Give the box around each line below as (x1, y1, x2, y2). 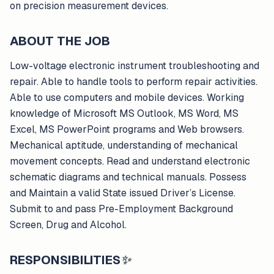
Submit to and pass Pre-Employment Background (10, 202, 233, 215)
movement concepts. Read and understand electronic (10, 155, 250, 168)
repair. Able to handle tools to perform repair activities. (10, 75, 257, 88)
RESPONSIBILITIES (10, 252, 120, 268)
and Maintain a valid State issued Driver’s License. (10, 187, 235, 199)
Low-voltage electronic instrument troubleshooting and (10, 59, 259, 72)
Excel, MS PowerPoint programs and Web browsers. (10, 123, 244, 136)
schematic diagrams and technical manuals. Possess (10, 171, 246, 183)
